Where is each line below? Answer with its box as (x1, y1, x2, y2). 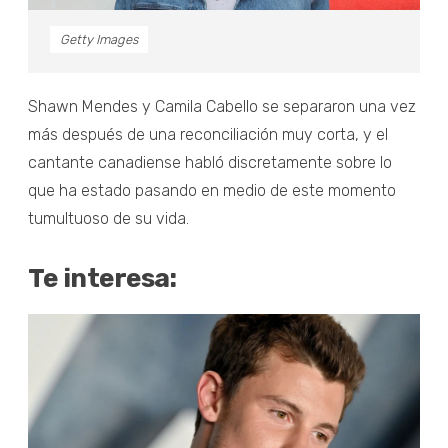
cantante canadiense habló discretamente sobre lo (28, 152, 392, 172)
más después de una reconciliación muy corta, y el (28, 124, 388, 144)
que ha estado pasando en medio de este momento (28, 180, 396, 200)
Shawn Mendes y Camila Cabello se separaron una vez (28, 96, 416, 116)
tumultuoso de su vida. (28, 208, 189, 228)
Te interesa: (28, 262, 176, 294)
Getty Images (60, 31, 138, 47)
